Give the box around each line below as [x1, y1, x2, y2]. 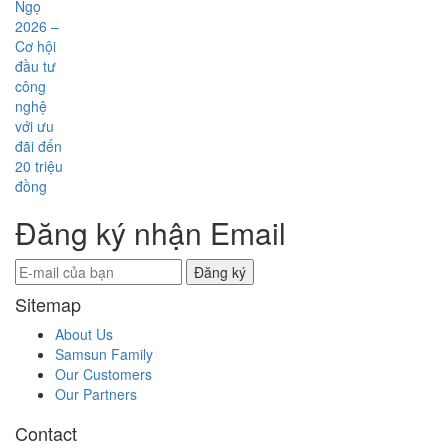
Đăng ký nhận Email [15, 211, 286, 254]
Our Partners [55, 384, 137, 404]
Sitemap [15, 291, 81, 317]
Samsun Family [55, 344, 153, 364]
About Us [55, 324, 113, 344]
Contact [15, 420, 77, 446]
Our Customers [55, 364, 152, 384]
